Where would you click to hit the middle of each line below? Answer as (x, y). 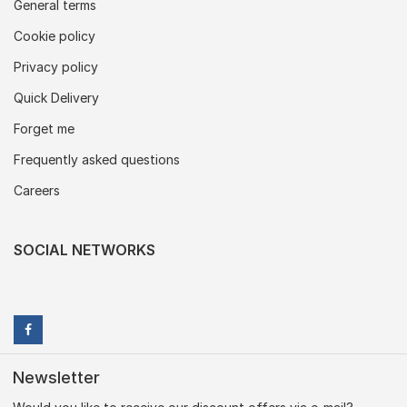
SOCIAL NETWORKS (84, 250)
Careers (37, 190)
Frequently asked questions (97, 159)
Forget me (44, 129)
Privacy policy (56, 67)
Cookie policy (55, 36)
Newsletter (56, 377)
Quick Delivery (56, 98)
